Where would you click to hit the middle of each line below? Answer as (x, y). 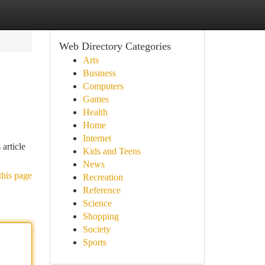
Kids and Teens (112, 151)
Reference (101, 190)
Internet (97, 138)
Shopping (101, 216)
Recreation (103, 177)
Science (97, 203)
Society (96, 229)
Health (95, 112)
